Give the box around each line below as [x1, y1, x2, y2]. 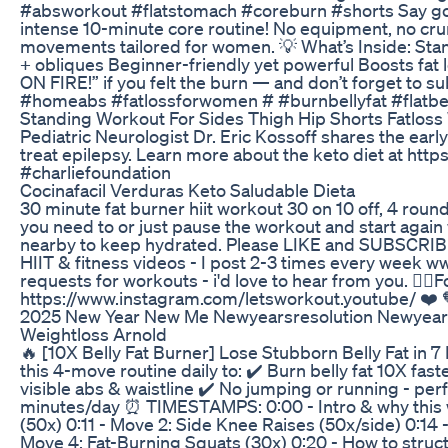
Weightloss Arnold [20, 322, 167, 345]
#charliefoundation [20, 160, 171, 183]
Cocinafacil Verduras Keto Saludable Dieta [20, 178, 355, 201]
